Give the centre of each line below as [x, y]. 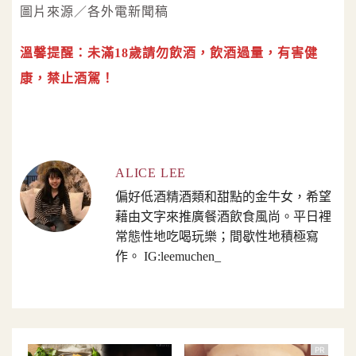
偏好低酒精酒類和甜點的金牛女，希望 [223, 197]
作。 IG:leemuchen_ [168, 257]
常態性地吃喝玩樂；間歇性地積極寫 [217, 237]
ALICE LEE [151, 173]
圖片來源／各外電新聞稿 [94, 11]
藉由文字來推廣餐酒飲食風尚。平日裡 [223, 217]
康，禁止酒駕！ [67, 79]
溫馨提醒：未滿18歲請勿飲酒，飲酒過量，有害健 [169, 53]
